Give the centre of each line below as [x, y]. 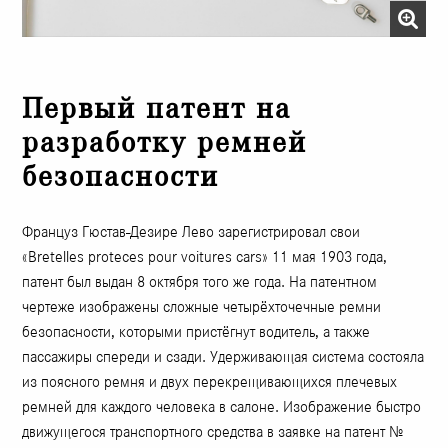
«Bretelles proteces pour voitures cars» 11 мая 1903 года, [205, 257]
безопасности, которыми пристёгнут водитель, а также [196, 332]
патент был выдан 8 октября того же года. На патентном [200, 282]
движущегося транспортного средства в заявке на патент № [213, 432]
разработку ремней [165, 143]
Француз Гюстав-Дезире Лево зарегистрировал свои [191, 232]
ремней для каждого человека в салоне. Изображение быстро [222, 407]
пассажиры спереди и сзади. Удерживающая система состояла [223, 357]
